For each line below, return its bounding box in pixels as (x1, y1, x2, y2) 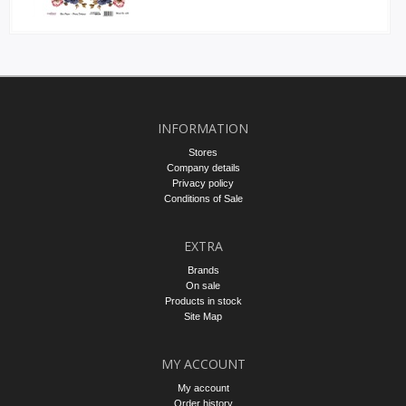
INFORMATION (158, 120, 248, 137)
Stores (188, 147, 217, 158)
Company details (166, 162, 240, 173)
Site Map (184, 311, 222, 322)
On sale (186, 280, 220, 291)
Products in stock (164, 295, 242, 306)
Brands (187, 265, 219, 275)
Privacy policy (172, 178, 234, 188)
